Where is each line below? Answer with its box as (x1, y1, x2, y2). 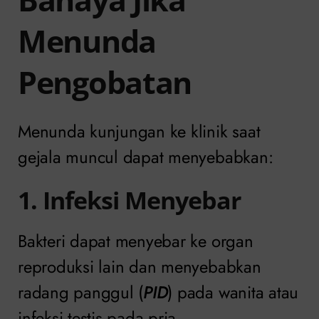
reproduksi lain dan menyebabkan (18, 253, 261, 279)
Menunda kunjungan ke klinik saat (18, 119, 261, 145)
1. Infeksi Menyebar (18, 184, 241, 217)
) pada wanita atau (167, 279, 299, 305)
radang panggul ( (18, 279, 144, 305)
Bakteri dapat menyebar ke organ (18, 228, 253, 253)
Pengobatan (18, 61, 192, 104)
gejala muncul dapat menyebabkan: (18, 145, 273, 170)
